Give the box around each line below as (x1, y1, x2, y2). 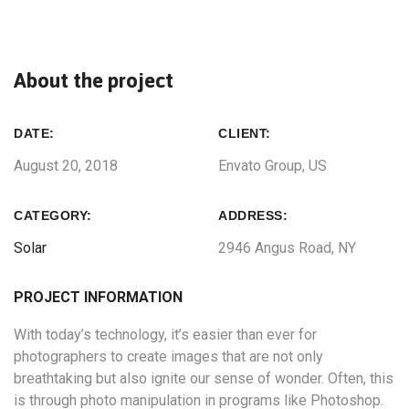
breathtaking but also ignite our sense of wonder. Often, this (14, 370, 393, 387)
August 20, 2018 (14, 157, 118, 174)
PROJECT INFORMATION (14, 288, 183, 306)
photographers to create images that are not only (14, 348, 323, 365)
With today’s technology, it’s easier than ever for (14, 326, 317, 343)
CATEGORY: (14, 208, 92, 223)
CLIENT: (218, 126, 271, 141)
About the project (14, 68, 173, 92)
